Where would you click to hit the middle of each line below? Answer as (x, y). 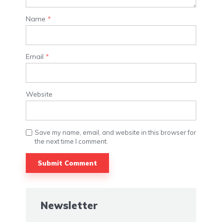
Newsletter (69, 206)
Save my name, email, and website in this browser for (115, 132)
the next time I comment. (71, 141)
